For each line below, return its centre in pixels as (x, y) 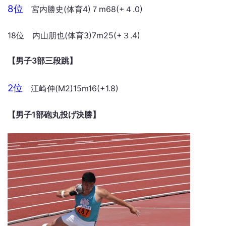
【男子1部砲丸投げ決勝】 (54, 115)
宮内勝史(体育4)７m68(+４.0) (83, 9)
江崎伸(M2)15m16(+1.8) (71, 88)
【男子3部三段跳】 (42, 61)
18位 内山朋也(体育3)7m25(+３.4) (74, 35)
